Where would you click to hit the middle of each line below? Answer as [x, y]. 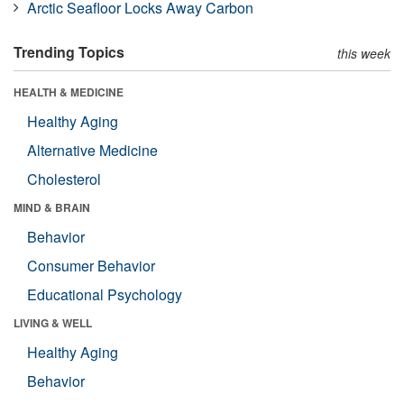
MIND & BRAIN [52, 207]
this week [364, 53]
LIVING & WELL [53, 322]
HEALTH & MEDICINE [69, 92]
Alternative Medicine [92, 150]
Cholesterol [64, 179]
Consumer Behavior [91, 265]
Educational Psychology [105, 294]
